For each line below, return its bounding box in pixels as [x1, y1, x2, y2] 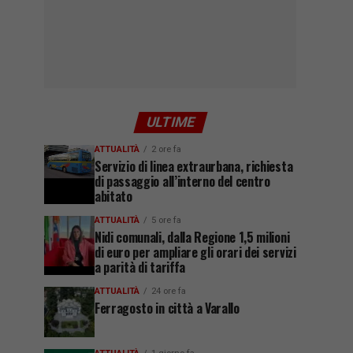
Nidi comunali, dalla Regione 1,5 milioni [95, 228, 290, 247]
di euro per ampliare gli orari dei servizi [95, 243, 296, 262]
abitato [95, 187, 132, 206]
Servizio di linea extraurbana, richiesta [95, 157, 293, 176]
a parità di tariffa [95, 258, 185, 277]
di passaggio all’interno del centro [95, 172, 270, 191]
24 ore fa [151, 286, 186, 296]
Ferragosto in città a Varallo [95, 299, 240, 318]
